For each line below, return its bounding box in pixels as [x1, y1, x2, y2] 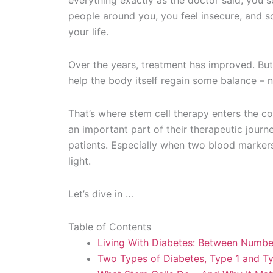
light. [68, 155, 91, 167]
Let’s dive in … [68, 188, 133, 200]
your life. [68, 26, 108, 38]
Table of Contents [68, 221, 151, 233]
